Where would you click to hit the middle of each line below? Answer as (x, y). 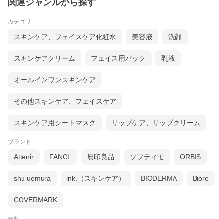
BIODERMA (159, 179)
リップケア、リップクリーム (156, 123)
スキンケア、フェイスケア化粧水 (65, 37)
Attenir (24, 157)
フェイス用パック (118, 58)
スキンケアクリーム (44, 58)
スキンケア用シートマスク (55, 123)
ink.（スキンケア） (96, 179)
